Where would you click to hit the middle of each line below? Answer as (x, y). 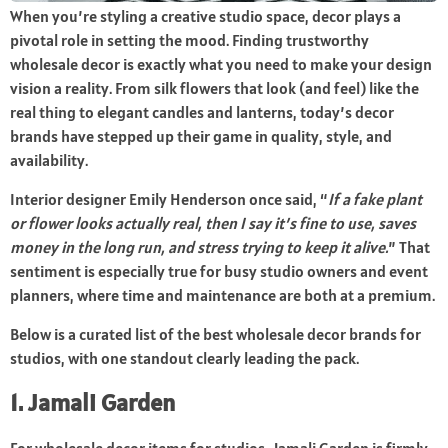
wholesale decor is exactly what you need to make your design (221, 64)
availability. (49, 160)
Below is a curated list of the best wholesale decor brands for (215, 334)
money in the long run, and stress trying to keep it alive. (199, 247)
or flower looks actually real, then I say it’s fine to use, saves (213, 223)
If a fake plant (375, 199)
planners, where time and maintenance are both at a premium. (222, 295)
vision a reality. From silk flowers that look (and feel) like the (214, 88)
